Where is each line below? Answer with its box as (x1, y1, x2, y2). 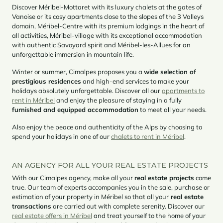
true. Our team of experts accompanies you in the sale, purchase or (12, 183, 210, 191)
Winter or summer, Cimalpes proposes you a (12, 67, 144, 76)
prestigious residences (12, 77, 81, 85)
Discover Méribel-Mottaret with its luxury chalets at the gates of (12, 2, 202, 11)
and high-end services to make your (81, 77, 189, 85)
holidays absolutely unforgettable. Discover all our (12, 86, 162, 95)
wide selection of (144, 67, 196, 76)
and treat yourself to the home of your (92, 211, 206, 220)
